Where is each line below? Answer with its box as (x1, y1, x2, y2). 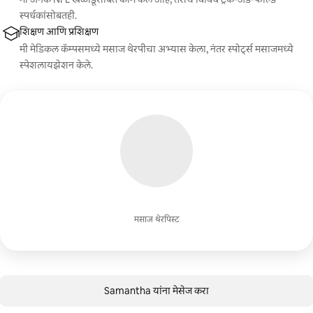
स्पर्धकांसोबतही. (20, 9, 77, 22)
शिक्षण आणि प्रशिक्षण (20, 25, 99, 38)
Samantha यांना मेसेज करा (104, 284, 209, 297)
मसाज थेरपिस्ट (133, 214, 180, 225)
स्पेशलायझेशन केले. (20, 59, 93, 71)
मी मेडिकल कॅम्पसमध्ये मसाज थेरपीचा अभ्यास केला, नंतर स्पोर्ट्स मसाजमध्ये (20, 43, 293, 55)
